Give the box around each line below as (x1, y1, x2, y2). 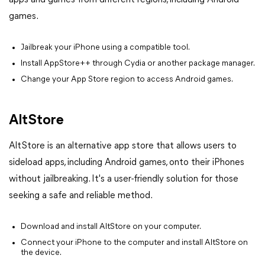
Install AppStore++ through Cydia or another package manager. (21, 59, 255, 68)
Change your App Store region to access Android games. (21, 75, 233, 84)
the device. (21, 248, 62, 257)
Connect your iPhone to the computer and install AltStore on (21, 238, 248, 247)
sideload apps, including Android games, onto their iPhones (9, 157, 244, 167)
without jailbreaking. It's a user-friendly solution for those (9, 174, 238, 184)
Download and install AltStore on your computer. (21, 222, 201, 231)
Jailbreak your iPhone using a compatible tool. (21, 43, 190, 52)
